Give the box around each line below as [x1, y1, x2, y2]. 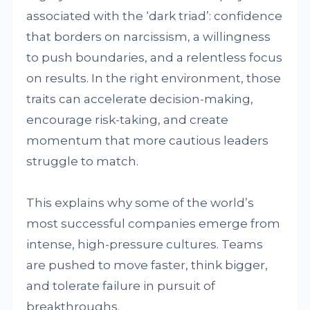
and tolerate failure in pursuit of [26, 278, 216, 293]
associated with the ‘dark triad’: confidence [26, 8, 283, 23]
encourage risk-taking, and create [26, 112, 229, 127]
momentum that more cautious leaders [26, 133, 269, 147]
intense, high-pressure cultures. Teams [26, 237, 264, 251]
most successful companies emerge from [26, 216, 281, 230]
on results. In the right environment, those [26, 71, 282, 85]
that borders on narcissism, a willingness [26, 29, 271, 44]
